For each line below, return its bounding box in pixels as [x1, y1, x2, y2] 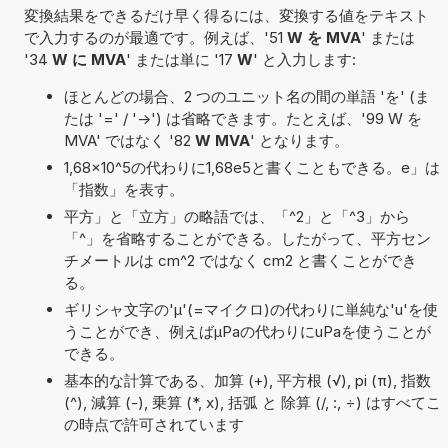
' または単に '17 [125, 49, 237, 69]
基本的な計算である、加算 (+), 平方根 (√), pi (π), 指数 [63, 370, 431, 390]
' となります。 [249, 130, 349, 150]
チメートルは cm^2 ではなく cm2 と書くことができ [63, 250, 417, 270]
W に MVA [51, 49, 126, 69]
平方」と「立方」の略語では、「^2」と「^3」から [63, 206, 410, 226]
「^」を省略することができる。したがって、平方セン [63, 228, 431, 248]
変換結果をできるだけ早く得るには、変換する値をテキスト [23, 5, 429, 25]
